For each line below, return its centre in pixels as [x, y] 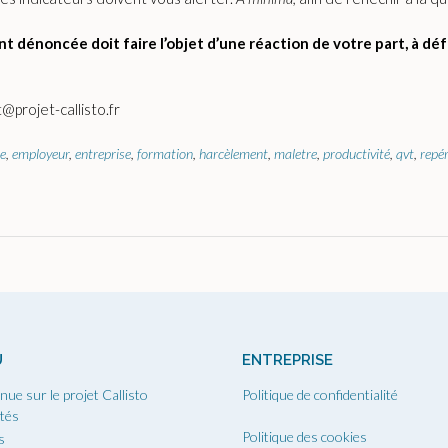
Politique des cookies [305, 436]
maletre [295, 153]
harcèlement [233, 153]
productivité [356, 153]
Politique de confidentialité [320, 394]
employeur [40, 153]
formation [165, 153]
